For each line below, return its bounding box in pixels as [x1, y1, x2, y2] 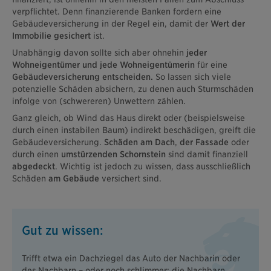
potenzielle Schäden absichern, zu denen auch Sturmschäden [12, 83, 253, 94]
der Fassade [180, 137, 231, 147]
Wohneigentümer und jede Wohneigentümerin [12, 59, 195, 70]
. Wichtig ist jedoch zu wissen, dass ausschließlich [55, 161, 250, 171]
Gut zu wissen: [22, 223, 104, 238]
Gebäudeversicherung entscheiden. [12, 71, 153, 82]
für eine [195, 59, 227, 70]
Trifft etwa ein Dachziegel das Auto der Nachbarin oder [22, 253, 241, 263]
